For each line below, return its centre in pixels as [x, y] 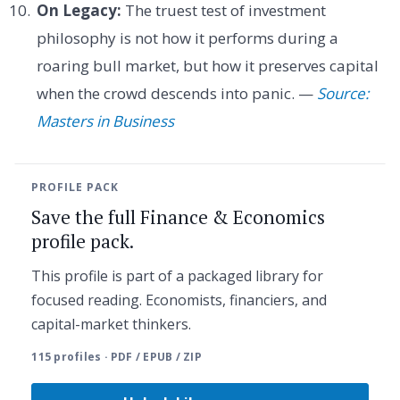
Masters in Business [105, 121]
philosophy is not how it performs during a [187, 37]
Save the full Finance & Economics [179, 217]
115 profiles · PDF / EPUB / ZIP [117, 356]
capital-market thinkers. [112, 324]
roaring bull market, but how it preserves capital [207, 65]
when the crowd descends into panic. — [176, 93]
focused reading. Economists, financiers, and [179, 300]
